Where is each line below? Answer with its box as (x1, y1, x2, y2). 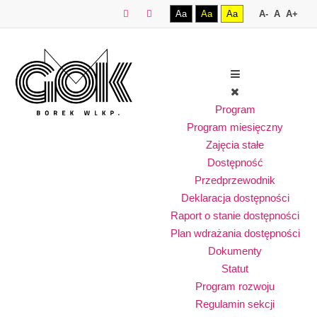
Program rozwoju (195, 280, 275, 292)
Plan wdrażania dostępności (170, 227, 300, 239)
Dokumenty (208, 245, 262, 257)
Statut (221, 263, 248, 275)
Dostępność (207, 156, 263, 168)
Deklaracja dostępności (180, 192, 289, 204)
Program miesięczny (187, 121, 283, 133)
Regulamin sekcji (195, 298, 275, 310)
